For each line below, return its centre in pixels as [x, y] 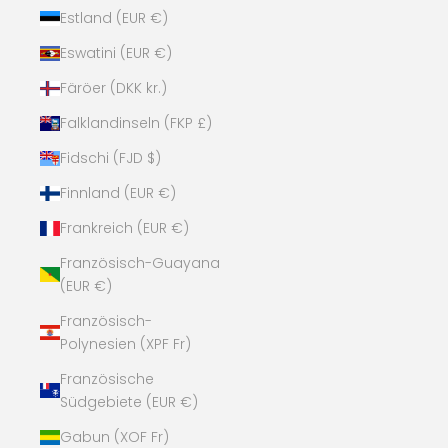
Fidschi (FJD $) [110, 157]
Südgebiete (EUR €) [129, 401]
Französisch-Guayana [140, 262]
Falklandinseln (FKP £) [136, 122]
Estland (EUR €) [114, 17]
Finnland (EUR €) [118, 192]
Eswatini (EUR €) [116, 52]
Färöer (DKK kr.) [113, 87]
